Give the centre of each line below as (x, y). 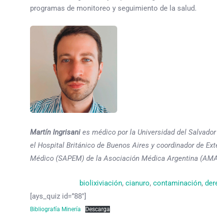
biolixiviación (101, 183)
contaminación (177, 183)
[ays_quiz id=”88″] (58, 196)
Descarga (98, 209)
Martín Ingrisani (55, 132)
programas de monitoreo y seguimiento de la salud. (113, 8)
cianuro (137, 183)
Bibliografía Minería (55, 209)
